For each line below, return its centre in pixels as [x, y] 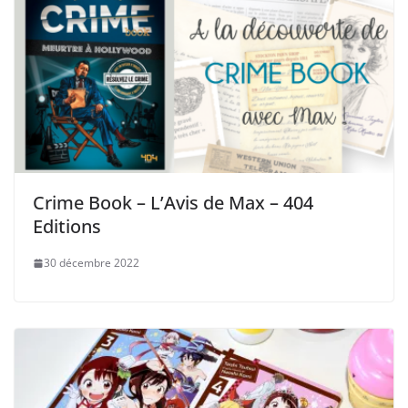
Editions [67, 227]
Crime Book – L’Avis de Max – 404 [173, 203]
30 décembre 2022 [92, 263]
